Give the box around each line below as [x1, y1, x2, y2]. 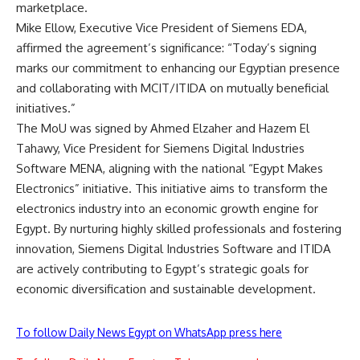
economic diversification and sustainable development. [16, 280, 316, 297]
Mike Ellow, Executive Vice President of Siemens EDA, [16, 19, 307, 35]
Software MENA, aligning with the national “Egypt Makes [16, 160, 323, 176]
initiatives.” [16, 100, 76, 116]
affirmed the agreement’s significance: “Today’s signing [16, 39, 317, 55]
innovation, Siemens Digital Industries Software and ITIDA [16, 240, 331, 256]
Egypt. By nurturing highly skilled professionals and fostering [16, 220, 342, 236]
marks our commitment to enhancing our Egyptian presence [16, 59, 340, 76]
